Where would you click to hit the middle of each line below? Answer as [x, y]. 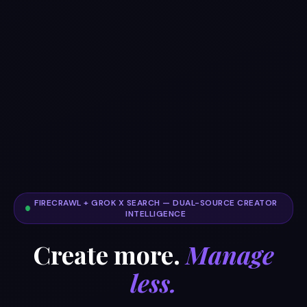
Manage [230, 254]
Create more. [109, 254]
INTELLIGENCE [156, 214]
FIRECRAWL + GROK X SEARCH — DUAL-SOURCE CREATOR [156, 203]
